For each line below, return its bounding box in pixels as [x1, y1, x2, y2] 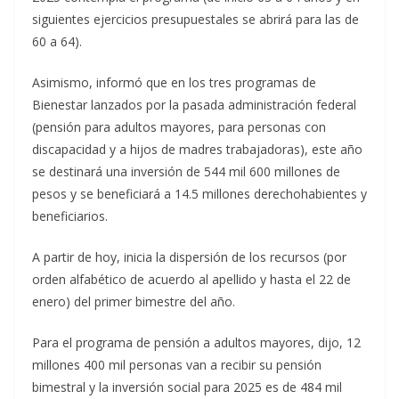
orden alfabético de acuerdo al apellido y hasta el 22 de [32, 271, 351, 288]
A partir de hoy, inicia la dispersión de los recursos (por [32, 248, 346, 265]
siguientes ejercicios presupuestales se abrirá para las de [32, 11, 359, 28]
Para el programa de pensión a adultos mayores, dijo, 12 [32, 334, 361, 351]
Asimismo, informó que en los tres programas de [32, 74, 316, 91]
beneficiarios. [32, 208, 108, 224]
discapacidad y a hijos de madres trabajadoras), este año [32, 141, 362, 158]
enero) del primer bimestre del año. [32, 293, 235, 310]
